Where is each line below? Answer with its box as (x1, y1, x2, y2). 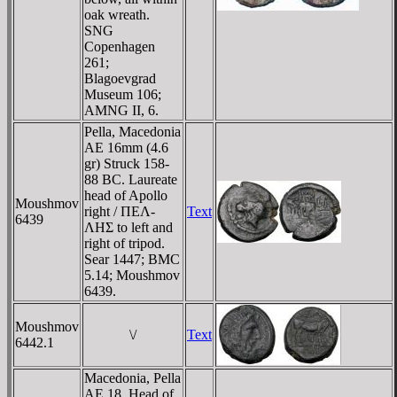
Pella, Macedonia (84, 123, 181, 139)
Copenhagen (84, 38, 155, 54)
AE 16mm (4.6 (84, 139, 168, 155)
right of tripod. (84, 235, 165, 251)
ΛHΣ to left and (84, 219, 173, 235)
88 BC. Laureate (84, 171, 177, 187)
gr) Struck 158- (84, 155, 169, 171)
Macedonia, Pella (84, 370, 181, 385)
